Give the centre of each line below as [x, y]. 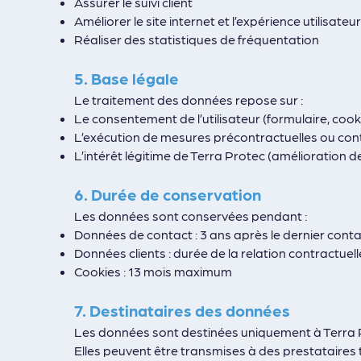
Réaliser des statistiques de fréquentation [197, 39]
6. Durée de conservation [168, 194]
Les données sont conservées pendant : [191, 216]
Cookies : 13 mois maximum [153, 271]
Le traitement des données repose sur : [189, 100]
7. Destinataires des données [182, 310]
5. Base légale [127, 78]
